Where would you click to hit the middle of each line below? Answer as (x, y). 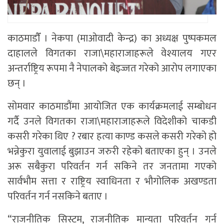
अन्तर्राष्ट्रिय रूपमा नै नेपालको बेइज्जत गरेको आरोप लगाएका (112, 68)
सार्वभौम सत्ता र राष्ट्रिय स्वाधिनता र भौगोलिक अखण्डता (112, 181)
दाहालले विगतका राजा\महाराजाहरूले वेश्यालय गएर (112, 53)
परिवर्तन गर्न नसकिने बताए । (58, 196)
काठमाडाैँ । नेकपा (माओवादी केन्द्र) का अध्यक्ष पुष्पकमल (112, 38)
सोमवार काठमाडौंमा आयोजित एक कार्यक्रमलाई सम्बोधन (112, 106)
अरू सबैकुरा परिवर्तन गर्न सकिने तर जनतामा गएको (112, 166)
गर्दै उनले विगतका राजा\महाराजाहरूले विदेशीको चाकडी (112, 121)
